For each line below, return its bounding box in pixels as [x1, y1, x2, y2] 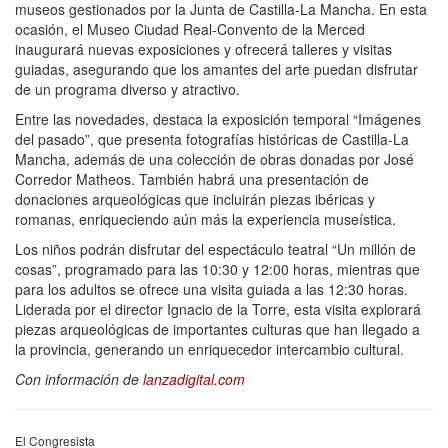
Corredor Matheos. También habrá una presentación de [15, 168, 369, 189]
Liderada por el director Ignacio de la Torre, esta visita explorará [15, 298, 421, 319]
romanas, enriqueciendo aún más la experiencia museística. [15, 208, 396, 229]
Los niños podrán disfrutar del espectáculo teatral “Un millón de [15, 238, 416, 259]
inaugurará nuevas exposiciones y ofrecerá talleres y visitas [15, 38, 392, 59]
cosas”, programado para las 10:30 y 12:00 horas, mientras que [15, 258, 420, 279]
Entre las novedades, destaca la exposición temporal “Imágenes [15, 108, 421, 129]
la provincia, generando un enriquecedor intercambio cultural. [15, 338, 404, 359]
